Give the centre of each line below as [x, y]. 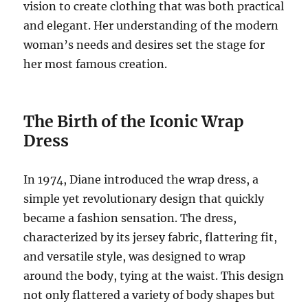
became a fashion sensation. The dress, [130, 218]
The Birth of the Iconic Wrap [134, 122]
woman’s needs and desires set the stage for [144, 45]
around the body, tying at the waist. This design [154, 276]
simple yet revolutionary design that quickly [144, 199]
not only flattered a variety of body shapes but [150, 295]
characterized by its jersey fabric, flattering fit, [151, 238]
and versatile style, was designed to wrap [135, 257]
